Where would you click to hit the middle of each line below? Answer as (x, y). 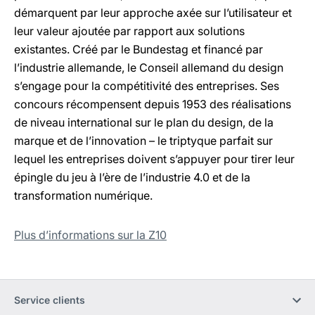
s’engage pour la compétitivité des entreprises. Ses (147, 86)
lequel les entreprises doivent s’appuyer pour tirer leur (154, 159)
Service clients (50, 300)
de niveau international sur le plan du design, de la (144, 122)
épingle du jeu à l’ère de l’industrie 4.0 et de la (132, 177)
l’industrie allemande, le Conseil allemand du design (149, 67)
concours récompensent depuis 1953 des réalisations (153, 104)
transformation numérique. (85, 195)
